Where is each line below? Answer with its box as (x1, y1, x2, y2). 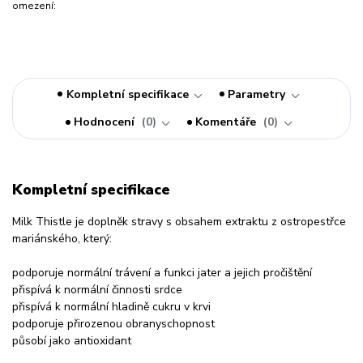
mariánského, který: (12, 230, 112, 246)
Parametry (228, 86, 286, 102)
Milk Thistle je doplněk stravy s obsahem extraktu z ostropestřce (12, 213, 346, 229)
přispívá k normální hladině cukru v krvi (12, 298, 211, 314)
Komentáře (195, 114, 260, 130)
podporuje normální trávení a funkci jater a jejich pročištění (12, 264, 312, 280)
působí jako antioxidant (12, 332, 131, 348)
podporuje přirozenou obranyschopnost (12, 315, 215, 331)
